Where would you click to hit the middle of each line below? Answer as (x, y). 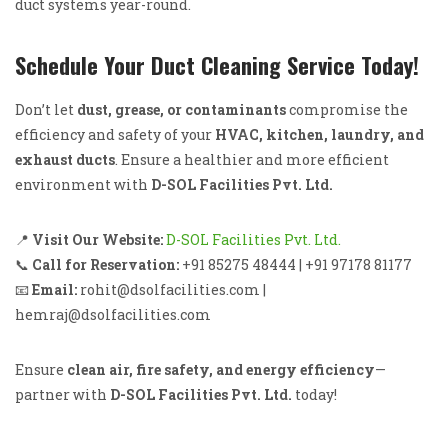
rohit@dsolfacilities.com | (171, 289)
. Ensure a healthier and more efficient (252, 159)
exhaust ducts (65, 159)
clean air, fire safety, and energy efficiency (221, 369)
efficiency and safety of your (115, 134)
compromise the (347, 109)
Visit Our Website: (97, 239)
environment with (83, 184)
